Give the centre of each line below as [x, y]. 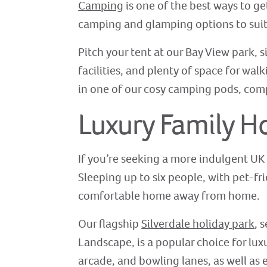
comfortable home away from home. [169, 196]
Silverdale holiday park [198, 224]
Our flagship [110, 224]
